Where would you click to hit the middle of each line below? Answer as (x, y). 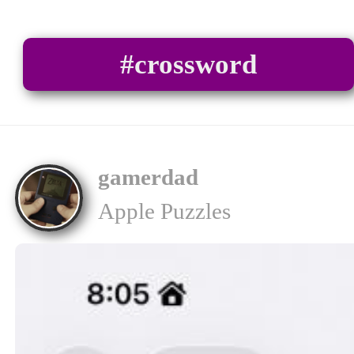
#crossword (188, 64)
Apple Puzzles (164, 211)
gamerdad (148, 177)
